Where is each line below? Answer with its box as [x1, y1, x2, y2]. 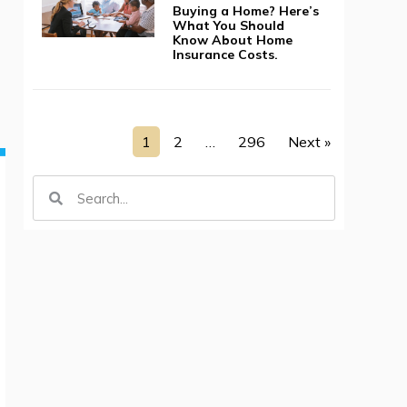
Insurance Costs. [172, 46, 278, 64]
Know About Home [172, 32, 293, 49]
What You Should [172, 17, 284, 35]
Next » [288, 133, 332, 152]
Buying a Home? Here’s [172, 3, 319, 20]
